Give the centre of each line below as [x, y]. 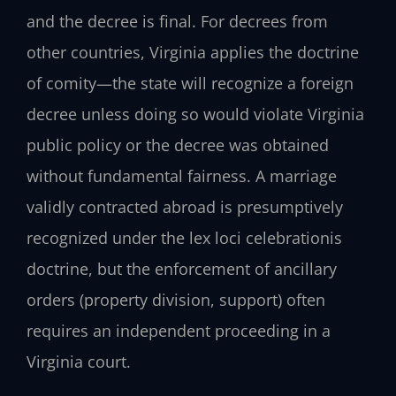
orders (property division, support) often [176, 300]
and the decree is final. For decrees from [177, 22]
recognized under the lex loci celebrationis [184, 238]
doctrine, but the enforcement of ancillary [182, 269]
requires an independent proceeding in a [179, 331]
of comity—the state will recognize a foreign [190, 84]
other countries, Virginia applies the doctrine [193, 53]
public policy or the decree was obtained [178, 145]
